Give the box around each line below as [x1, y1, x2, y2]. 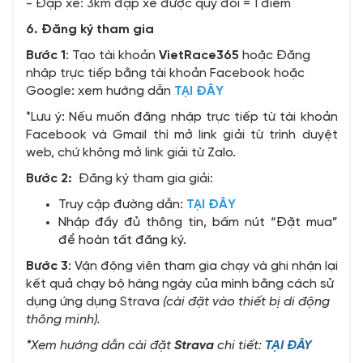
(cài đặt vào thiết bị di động [162, 295, 330, 310]
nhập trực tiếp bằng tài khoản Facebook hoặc [25, 66, 305, 81]
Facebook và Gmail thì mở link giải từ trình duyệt [25, 128, 338, 143]
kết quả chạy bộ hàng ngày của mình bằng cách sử [25, 277, 334, 292]
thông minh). [25, 313, 100, 327]
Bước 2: [25, 172, 72, 186]
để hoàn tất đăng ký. [58, 233, 190, 248]
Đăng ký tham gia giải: [71, 172, 213, 186]
